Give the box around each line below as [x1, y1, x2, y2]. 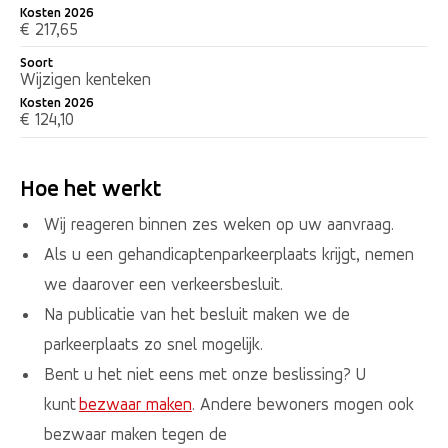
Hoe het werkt [20, 175, 165, 203]
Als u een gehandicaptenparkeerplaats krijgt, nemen [43, 243, 414, 264]
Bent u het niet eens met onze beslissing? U [43, 363, 366, 384]
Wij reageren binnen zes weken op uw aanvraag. [43, 213, 394, 234]
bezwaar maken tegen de [43, 423, 227, 444]
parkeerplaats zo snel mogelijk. [43, 333, 263, 354]
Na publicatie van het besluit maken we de [43, 303, 350, 324]
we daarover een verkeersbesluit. [43, 273, 283, 294]
